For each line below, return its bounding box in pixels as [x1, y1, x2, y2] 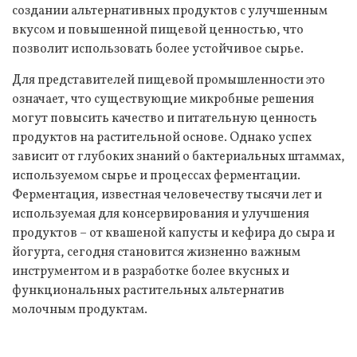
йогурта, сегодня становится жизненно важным [12, 244, 300, 262]
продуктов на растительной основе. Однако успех [12, 129, 312, 147]
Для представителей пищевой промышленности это [12, 72, 325, 90]
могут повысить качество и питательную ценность [12, 110, 317, 128]
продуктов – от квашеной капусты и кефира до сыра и [12, 225, 335, 243]
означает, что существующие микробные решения [12, 91, 314, 109]
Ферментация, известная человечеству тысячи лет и [12, 186, 322, 205]
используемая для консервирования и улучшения [12, 206, 309, 224]
